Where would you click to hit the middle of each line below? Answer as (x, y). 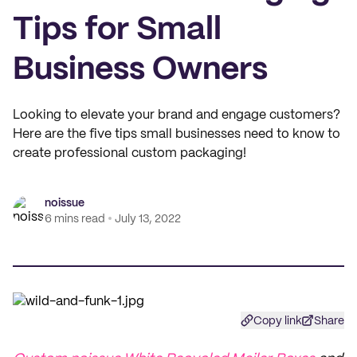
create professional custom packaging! (129, 153)
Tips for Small (117, 30)
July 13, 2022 (148, 219)
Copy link (278, 321)
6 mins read (75, 219)
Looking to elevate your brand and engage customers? (177, 115)
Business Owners (140, 70)
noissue (65, 203)
